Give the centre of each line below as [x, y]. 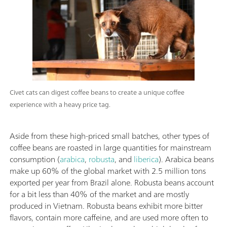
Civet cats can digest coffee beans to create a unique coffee [97, 92]
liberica [146, 159]
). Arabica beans [186, 159]
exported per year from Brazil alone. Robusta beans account [112, 182]
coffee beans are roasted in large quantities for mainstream [110, 147]
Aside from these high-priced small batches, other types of [109, 136]
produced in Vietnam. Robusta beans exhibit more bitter [106, 205]
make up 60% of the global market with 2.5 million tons [108, 171]
